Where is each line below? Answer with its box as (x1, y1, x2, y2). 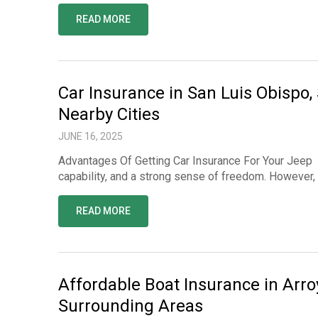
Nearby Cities (58, 104, 160, 124)
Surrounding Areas (58, 296, 203, 316)
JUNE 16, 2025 (58, 131, 123, 142)
